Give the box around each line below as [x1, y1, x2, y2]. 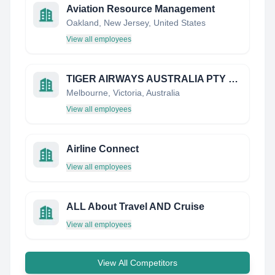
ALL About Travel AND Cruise [66, 201, 204, 212]
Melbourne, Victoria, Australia [66, 88, 180, 98]
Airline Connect [66, 144, 139, 154]
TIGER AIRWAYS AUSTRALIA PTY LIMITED [228, 74, 238, 84]
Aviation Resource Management [66, 4, 215, 14]
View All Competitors [98, 258, 177, 268]
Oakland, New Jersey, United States [66, 18, 206, 28]
